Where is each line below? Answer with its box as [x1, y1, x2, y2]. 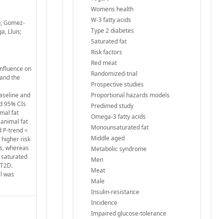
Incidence [91, 198, 117, 207]
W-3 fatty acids [91, 15, 131, 24]
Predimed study [91, 101, 133, 110]
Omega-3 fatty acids [91, 112, 146, 121]
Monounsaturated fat [91, 123, 149, 131]
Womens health [91, 4, 133, 13]
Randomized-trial [91, 69, 137, 78]
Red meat [91, 58, 117, 67]
